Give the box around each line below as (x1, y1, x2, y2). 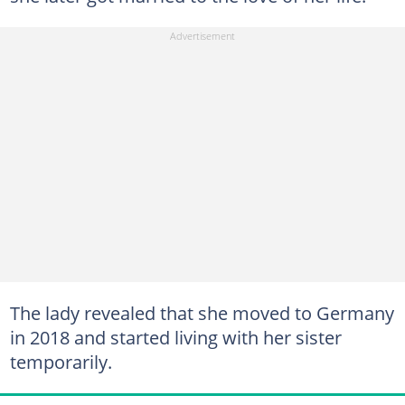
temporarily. (9, 348, 112, 374)
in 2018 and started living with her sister (9, 324, 342, 350)
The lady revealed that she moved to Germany (9, 299, 394, 325)
